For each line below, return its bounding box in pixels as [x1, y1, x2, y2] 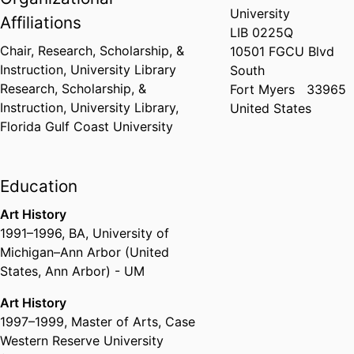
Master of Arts [71, 314, 158, 330]
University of [92, 225, 169, 242]
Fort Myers [230, 81, 296, 98]
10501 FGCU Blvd [230, 43, 335, 60]
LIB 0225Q [230, 24, 294, 41]
